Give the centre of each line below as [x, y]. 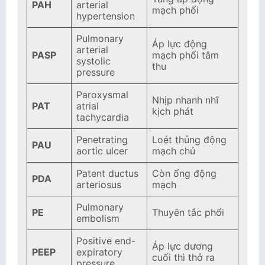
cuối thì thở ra [183, 257]
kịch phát [173, 111]
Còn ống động [184, 173]
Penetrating [102, 140]
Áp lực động [180, 44]
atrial [88, 106]
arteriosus [99, 185]
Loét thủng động [189, 140]
